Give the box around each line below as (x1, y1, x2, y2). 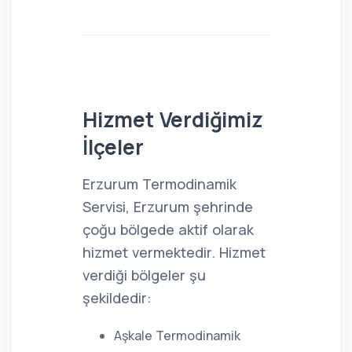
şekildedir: (82, 288, 152, 307)
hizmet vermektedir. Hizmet (82, 243, 266, 262)
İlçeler (82, 133, 144, 161)
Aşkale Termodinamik (114, 327, 240, 344)
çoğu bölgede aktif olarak (82, 220, 254, 239)
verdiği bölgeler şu (82, 266, 206, 284)
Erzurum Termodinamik (82, 174, 236, 193)
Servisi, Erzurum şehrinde (82, 197, 253, 216)
